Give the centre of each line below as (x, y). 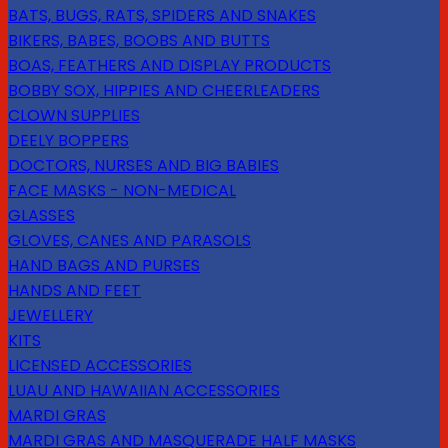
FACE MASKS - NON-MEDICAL (122, 191)
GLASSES (41, 216)
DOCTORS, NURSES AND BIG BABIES (143, 166)
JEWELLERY (50, 316)
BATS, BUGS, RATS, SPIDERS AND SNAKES (162, 16)
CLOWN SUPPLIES (74, 116)
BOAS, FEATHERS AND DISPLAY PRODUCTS (169, 66)
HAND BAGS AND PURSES (104, 266)
